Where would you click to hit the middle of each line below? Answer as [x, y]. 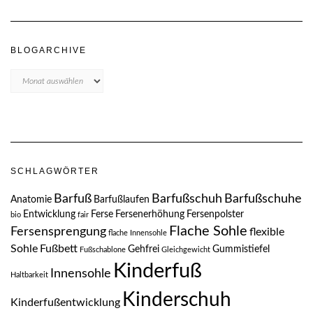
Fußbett [59, 249]
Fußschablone [103, 250]
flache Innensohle [138, 233]
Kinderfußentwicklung [65, 303]
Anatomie [31, 200]
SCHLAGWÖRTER [55, 172]
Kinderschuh [177, 300]
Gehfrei [144, 250]
